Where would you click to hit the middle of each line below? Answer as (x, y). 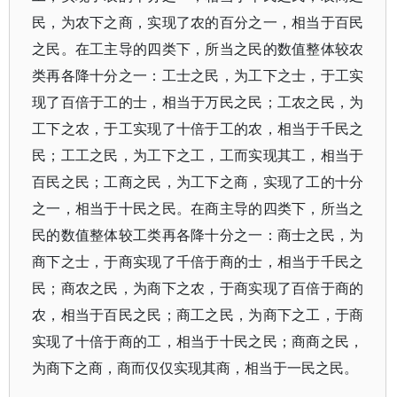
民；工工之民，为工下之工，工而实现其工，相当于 (198, 155)
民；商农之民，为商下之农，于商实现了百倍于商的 (198, 288)
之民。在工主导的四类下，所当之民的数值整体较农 (198, 49)
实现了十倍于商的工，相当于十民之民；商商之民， (198, 341)
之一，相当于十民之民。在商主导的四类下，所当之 (198, 208)
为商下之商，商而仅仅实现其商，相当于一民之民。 (195, 368)
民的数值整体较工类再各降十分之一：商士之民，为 (198, 235)
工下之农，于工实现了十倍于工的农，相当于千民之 (198, 128)
